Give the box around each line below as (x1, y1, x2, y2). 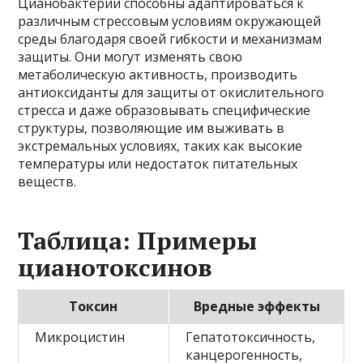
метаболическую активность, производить (18, 66, 298, 83)
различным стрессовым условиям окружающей (18, 12, 322, 30)
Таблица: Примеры (18, 224, 258, 257)
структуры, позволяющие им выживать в (18, 119, 285, 137)
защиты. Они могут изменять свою (18, 48, 243, 66)
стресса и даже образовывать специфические (18, 101, 311, 119)
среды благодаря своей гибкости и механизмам (18, 30, 322, 48)
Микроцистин (35, 328, 126, 346)
